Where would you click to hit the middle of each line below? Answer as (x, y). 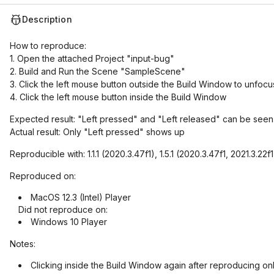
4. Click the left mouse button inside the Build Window (118, 97)
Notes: (23, 244)
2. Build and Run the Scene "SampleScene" (98, 71)
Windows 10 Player (69, 222)
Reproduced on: (43, 176)
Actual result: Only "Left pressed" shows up (97, 132)
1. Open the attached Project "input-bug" (92, 58)
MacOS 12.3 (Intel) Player (81, 197)
